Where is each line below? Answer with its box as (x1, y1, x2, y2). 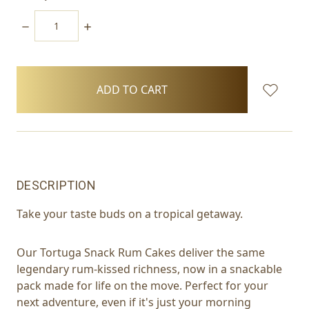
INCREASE (82, 18, 133, 34)
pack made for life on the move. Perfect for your (17, 277, 268, 293)
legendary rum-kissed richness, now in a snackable (17, 261, 282, 277)
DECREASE (20, 18, 74, 34)
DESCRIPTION (17, 177, 96, 192)
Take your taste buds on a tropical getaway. (17, 206, 243, 221)
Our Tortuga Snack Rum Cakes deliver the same (17, 244, 265, 260)
